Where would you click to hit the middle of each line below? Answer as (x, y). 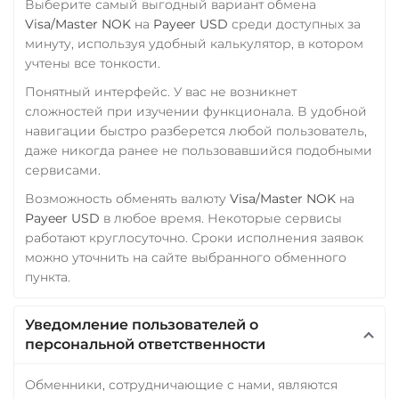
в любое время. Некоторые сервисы (221, 218)
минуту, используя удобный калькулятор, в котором (194, 43)
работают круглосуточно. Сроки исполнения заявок (194, 237)
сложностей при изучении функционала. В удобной (196, 111)
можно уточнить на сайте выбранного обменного (186, 257)
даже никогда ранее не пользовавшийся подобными (199, 150)
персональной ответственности (145, 344)
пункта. (48, 277)
